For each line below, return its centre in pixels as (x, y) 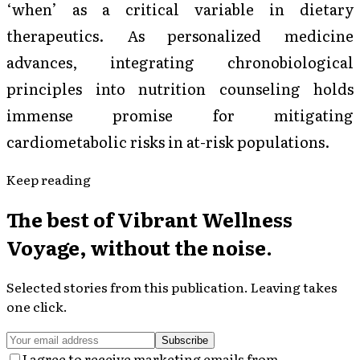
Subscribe (185, 341)
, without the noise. (176, 247)
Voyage (43, 247)
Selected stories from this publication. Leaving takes (172, 287)
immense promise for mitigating (180, 115)
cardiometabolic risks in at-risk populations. (168, 141)
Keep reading (49, 180)
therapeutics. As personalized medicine (180, 35)
